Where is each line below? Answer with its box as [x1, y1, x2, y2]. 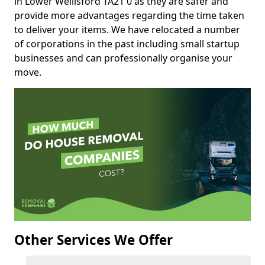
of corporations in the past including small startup [14, 37, 240, 51]
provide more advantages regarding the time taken [14, 9, 244, 22]
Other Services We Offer [14, 231, 173, 250]
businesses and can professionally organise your [14, 51, 232, 65]
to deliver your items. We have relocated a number [14, 23, 240, 37]
